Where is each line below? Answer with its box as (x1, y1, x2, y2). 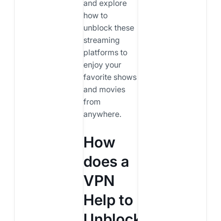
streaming (83, 35, 120, 45)
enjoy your (83, 59, 121, 70)
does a (83, 152, 129, 171)
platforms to (83, 47, 127, 57)
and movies (83, 84, 125, 94)
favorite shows (83, 72, 137, 82)
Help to (83, 191, 133, 209)
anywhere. (83, 109, 123, 119)
